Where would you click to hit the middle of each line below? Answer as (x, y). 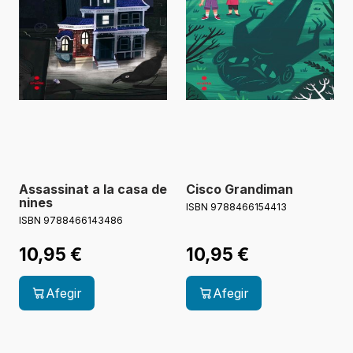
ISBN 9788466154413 (236, 207)
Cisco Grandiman (240, 190)
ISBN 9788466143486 (71, 221)
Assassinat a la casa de (93, 190)
